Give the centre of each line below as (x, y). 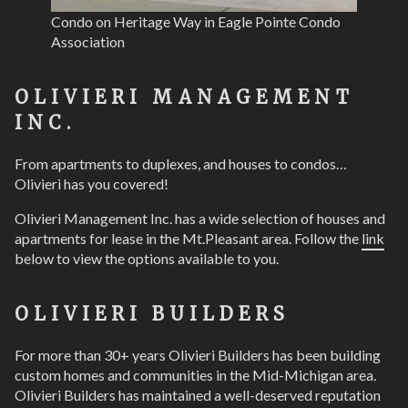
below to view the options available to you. (147, 259)
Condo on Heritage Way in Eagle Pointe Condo (196, 22)
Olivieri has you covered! (92, 184)
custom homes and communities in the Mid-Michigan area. (195, 375)
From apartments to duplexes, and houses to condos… (181, 164)
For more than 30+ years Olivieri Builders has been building (198, 355)
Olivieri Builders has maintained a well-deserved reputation (198, 395)
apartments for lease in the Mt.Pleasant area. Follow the (188, 239)
